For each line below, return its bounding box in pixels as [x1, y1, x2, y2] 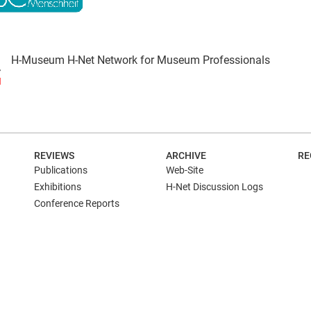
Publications [34, 165, 87, 176]
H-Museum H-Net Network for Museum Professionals [11, 53, 270, 67]
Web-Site [166, 165, 203, 176]
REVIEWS [34, 150, 74, 161]
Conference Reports [34, 198, 119, 209]
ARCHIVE [166, 150, 206, 161]
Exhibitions [34, 181, 81, 192]
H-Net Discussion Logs [166, 181, 263, 192]
